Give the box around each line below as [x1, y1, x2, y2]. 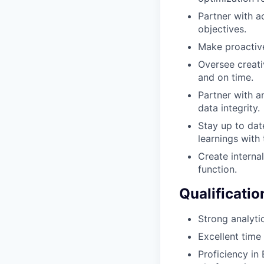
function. [198, 163, 237, 175]
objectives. [198, 22, 246, 35]
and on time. [198, 71, 253, 83]
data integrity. [198, 101, 260, 114]
